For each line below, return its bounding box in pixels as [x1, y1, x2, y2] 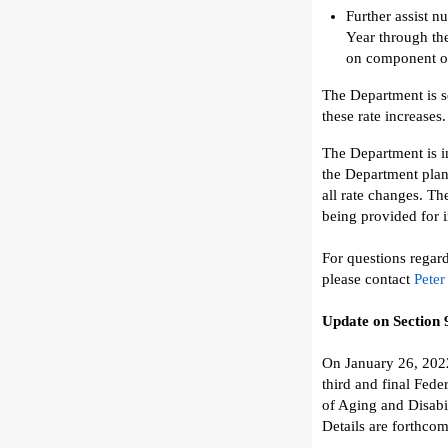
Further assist [346, 8, 428, 24]
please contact [322, 271, 410, 287]
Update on [322, 313, 389, 329]
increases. [385, 108, 446, 124]
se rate [341, 108, 385, 124]
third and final [322, 376, 410, 392]
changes [368, 187, 419, 203]
